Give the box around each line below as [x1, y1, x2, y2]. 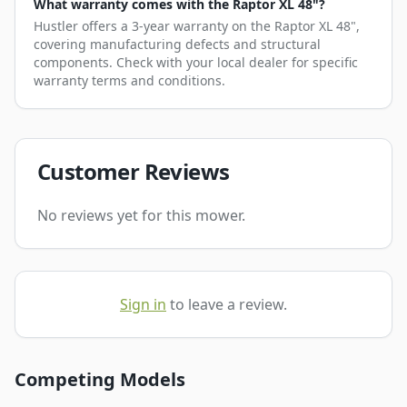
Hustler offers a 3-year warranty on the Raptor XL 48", [34, 17, 360, 35]
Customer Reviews [37, 156, 230, 186]
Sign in [120, 294, 166, 314]
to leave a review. [170, 294, 287, 314]
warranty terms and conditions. [34, 72, 225, 89]
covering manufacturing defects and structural [34, 35, 321, 53]
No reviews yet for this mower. [37, 205, 245, 225]
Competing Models [15, 367, 185, 392]
